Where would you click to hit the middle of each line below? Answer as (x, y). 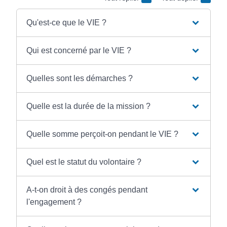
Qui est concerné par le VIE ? (79, 50)
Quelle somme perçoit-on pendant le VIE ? (103, 134)
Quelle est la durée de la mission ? (89, 106)
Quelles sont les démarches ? (80, 78)
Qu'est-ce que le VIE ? (67, 22)
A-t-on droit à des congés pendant (87, 190)
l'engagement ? (54, 202)
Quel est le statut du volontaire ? (84, 162)
